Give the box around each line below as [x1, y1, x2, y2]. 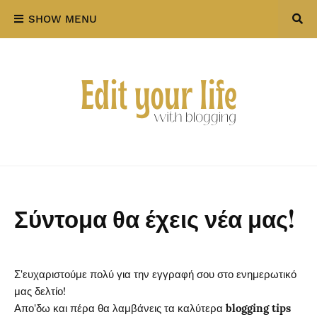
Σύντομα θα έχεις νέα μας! [14, 202, 295, 234]
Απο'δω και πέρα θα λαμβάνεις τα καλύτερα [14, 301, 226, 315]
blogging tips [226, 301, 291, 315]
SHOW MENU [28, 13, 97, 25]
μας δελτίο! [14, 284, 66, 298]
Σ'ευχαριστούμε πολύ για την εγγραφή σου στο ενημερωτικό [14, 267, 296, 281]
